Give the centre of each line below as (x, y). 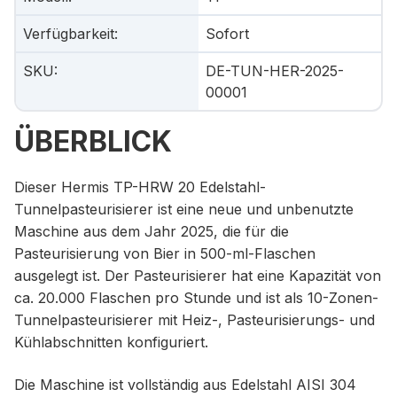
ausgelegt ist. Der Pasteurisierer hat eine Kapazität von (198, 276)
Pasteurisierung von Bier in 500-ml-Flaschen (165, 254)
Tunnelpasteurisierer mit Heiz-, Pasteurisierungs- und (195, 320)
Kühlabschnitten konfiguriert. (111, 343)
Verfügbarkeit (69, 34)
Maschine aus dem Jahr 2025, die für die (152, 232)
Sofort (227, 34)
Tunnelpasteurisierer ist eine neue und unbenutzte (184, 210)
